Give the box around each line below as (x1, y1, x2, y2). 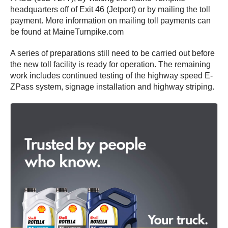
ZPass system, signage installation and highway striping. (10, 82, 214, 91)
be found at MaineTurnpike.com (10, 27, 124, 36)
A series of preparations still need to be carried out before (10, 48, 215, 58)
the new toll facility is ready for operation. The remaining (10, 60, 211, 69)
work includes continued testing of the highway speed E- (10, 71, 213, 80)
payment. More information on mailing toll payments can (10, 16, 211, 25)
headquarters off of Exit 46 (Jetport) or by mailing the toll (10, 5, 210, 14)
